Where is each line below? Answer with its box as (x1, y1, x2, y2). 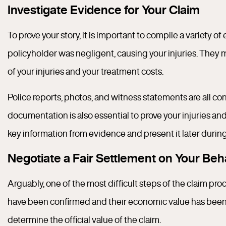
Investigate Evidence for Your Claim (8, 4, 200, 16)
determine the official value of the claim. (8, 215, 161, 224)
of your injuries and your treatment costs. (8, 67, 163, 76)
